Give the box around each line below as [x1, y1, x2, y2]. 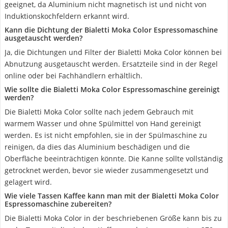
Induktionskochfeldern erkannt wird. [5, 11, 129, 21]
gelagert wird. [5, 177, 52, 187]
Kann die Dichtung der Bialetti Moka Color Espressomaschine [5, 25, 218, 35]
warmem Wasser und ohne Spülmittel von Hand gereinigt [5, 119, 201, 128]
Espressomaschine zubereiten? [5, 199, 111, 209]
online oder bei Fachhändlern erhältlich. [5, 71, 142, 80]
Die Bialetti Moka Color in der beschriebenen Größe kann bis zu [5, 213, 222, 223]
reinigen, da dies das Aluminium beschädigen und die [5, 142, 190, 152]
